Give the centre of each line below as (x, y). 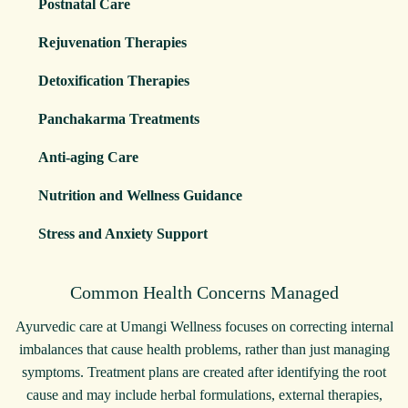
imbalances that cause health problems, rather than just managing (204, 349)
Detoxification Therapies (114, 80)
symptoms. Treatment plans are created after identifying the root (204, 372)
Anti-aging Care (88, 157)
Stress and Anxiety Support (123, 233)
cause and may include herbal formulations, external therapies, (204, 394)
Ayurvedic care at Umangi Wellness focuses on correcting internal (204, 326)
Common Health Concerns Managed (204, 292)
